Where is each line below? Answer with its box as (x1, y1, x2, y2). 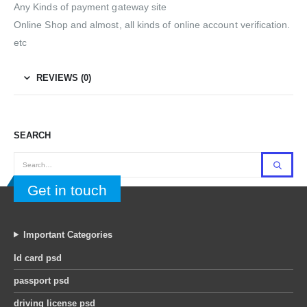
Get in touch (27, 182, 107, 199)
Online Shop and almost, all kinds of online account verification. (14, 19, 291, 31)
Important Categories (23, 229, 112, 240)
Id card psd (14, 252, 62, 263)
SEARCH (14, 130, 51, 141)
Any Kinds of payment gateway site (14, 1, 167, 13)
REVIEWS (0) (36, 73, 91, 84)
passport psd (14, 275, 69, 286)
